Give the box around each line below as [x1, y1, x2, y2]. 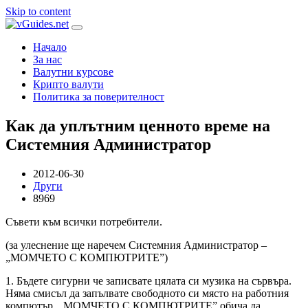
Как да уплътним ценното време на [5, 116, 270, 135]
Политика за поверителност [33, 91, 164, 102]
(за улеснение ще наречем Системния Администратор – [5, 239, 267, 251]
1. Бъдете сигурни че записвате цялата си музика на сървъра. [5, 274, 291, 287]
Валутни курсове [33, 66, 113, 78]
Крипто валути [33, 78, 104, 90]
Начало [33, 41, 67, 53]
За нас [33, 54, 62, 65]
